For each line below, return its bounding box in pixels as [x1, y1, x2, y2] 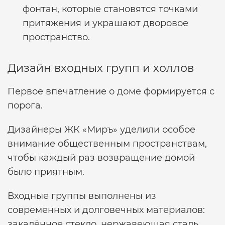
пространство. [23, 32, 90, 43]
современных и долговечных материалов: [8, 204, 205, 215]
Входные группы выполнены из [8, 190, 156, 201]
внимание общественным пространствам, [8, 138, 207, 149]
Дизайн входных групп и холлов [8, 61, 194, 75]
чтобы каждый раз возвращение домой [8, 152, 195, 163]
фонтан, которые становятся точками [23, 4, 198, 15]
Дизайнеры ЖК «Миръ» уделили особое [8, 124, 195, 135]
